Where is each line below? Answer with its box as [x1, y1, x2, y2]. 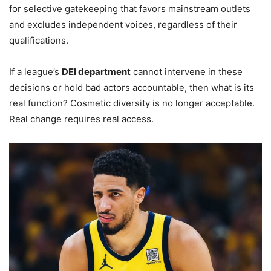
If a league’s [9, 66, 62, 78]
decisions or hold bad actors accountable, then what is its [9, 82, 254, 94]
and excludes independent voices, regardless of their [9, 19, 237, 31]
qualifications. [9, 34, 68, 47]
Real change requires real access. [9, 113, 154, 125]
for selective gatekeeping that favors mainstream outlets [9, 3, 250, 15]
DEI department [62, 66, 131, 78]
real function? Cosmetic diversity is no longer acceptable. [9, 97, 255, 109]
